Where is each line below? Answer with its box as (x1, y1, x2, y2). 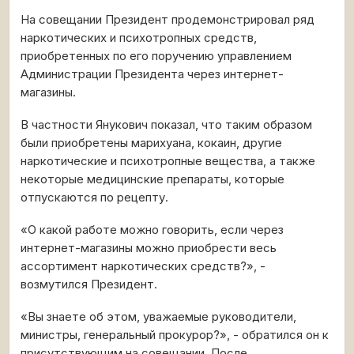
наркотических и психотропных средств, (21, 31, 257, 45)
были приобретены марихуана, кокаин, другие (21, 136, 282, 150)
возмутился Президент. (21, 277, 157, 292)
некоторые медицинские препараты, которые (21, 172, 284, 186)
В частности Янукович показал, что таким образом (21, 118, 312, 132)
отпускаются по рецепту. (21, 190, 168, 205)
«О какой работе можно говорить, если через (21, 223, 284, 237)
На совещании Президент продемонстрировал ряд (21, 13, 314, 27)
